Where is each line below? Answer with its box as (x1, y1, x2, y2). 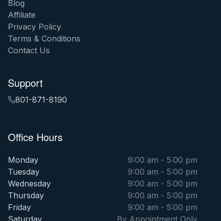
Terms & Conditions (8, 34, 80, 44)
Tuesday (8, 166, 39, 177)
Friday (8, 202, 31, 212)
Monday (8, 154, 38, 165)
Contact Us (8, 45, 50, 56)
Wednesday (8, 178, 51, 188)
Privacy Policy (8, 22, 61, 32)
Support (8, 75, 43, 90)
